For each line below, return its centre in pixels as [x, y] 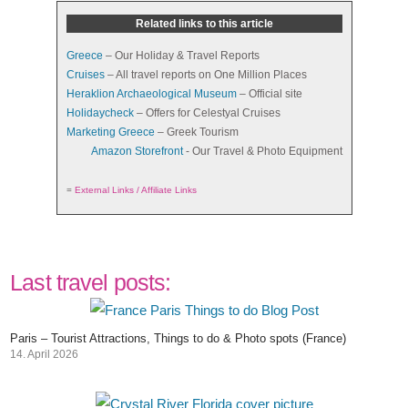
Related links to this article [204, 24]
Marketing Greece [110, 133]
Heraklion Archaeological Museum [151, 94]
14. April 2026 [45, 355]
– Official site [269, 94]
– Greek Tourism [196, 133]
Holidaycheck [100, 113]
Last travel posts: [91, 283]
